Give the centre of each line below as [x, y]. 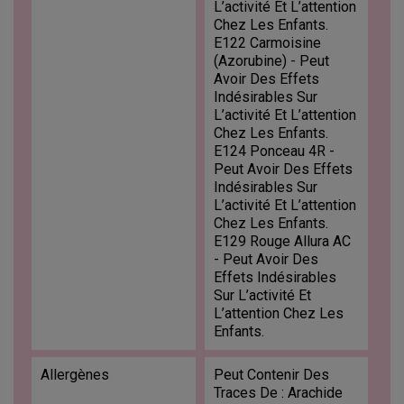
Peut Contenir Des [271, 375]
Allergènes [75, 375]
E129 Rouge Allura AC [282, 242]
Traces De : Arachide [278, 393]
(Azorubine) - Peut [271, 61]
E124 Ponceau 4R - [274, 151]
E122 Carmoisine [267, 43]
